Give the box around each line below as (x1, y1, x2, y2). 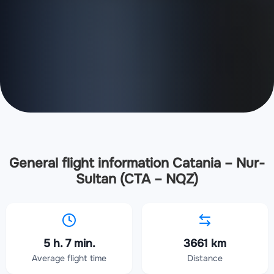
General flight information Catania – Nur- (9, 154, 265, 172)
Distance (187, 252, 223, 264)
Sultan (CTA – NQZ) (76, 170, 198, 188)
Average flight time (32, 252, 106, 264)
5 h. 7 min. (43, 236, 95, 250)
